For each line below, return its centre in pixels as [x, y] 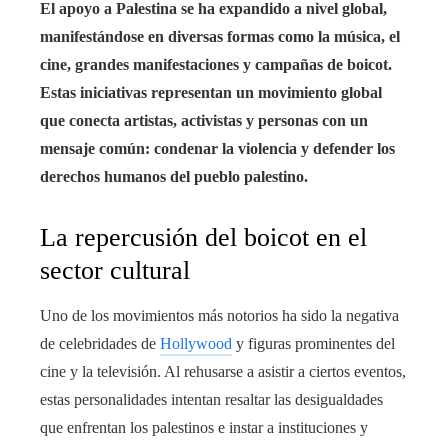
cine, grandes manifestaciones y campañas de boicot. [216, 64]
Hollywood [196, 343]
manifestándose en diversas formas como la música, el [220, 36]
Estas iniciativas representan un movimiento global [211, 92]
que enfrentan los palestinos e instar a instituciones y [204, 427]
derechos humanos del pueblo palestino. [174, 176]
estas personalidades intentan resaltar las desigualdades [211, 399]
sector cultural [115, 270]
